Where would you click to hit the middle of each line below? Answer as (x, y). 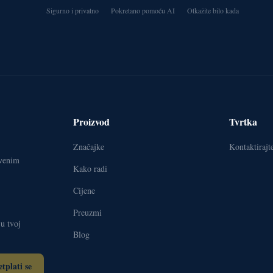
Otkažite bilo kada (213, 11)
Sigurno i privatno (73, 11)
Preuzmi (87, 213)
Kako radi (90, 169)
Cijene (84, 191)
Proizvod (91, 122)
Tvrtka (243, 122)
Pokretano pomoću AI (143, 11)
